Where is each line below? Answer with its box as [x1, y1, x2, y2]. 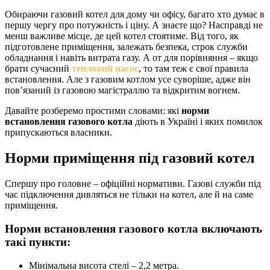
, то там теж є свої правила [139, 63, 248, 74]
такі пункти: [5, 235, 71, 248]
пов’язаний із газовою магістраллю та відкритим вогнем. [5, 85, 240, 96]
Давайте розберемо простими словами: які [5, 105, 181, 116]
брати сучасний [5, 63, 72, 74]
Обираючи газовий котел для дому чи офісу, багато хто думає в [5, 9, 265, 20]
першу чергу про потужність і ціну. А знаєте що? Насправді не [5, 20, 263, 31]
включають [198, 222, 262, 235]
